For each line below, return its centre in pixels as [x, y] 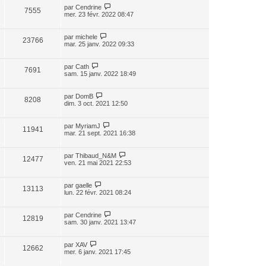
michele [86, 37]
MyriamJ [88, 126]
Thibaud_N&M [96, 155]
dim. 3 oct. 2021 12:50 [96, 103]
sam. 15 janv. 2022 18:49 [100, 73]
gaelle [84, 185]
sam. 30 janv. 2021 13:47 [100, 222]
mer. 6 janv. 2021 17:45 [97, 251]
